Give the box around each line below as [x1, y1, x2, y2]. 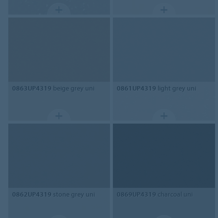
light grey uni [156, 83, 197, 92]
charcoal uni [156, 189, 193, 199]
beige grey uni [51, 83, 94, 92]
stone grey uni [51, 189, 95, 199]
